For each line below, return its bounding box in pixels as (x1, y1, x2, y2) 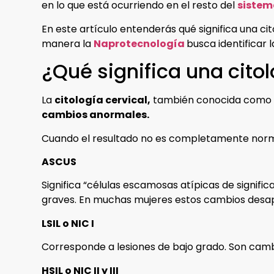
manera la (42, 36, 94, 51)
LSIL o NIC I (42, 216, 94, 231)
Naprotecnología (94, 36, 187, 51)
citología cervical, (54, 93, 150, 108)
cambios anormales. (42, 108, 149, 122)
